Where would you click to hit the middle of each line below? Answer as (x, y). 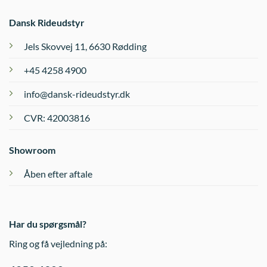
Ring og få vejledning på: (58, 244)
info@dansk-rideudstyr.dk (77, 94)
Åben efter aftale (58, 174)
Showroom (32, 150)
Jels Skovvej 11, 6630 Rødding (85, 46)
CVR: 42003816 (57, 118)
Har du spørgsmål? (48, 224)
